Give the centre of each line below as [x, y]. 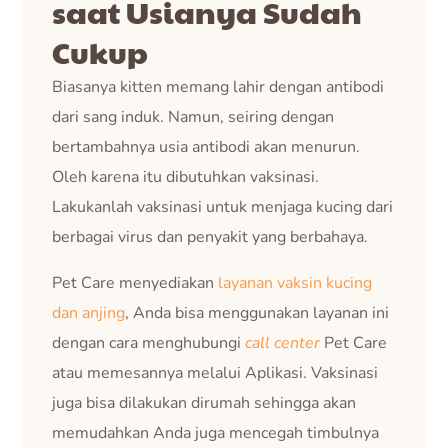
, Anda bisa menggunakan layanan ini [257, 312]
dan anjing [89, 312]
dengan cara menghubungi [149, 342]
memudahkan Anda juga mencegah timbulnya [216, 432]
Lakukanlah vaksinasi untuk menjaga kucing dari [223, 206]
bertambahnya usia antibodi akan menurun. [206, 146]
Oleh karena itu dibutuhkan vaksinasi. [186, 176]
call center [283, 342]
